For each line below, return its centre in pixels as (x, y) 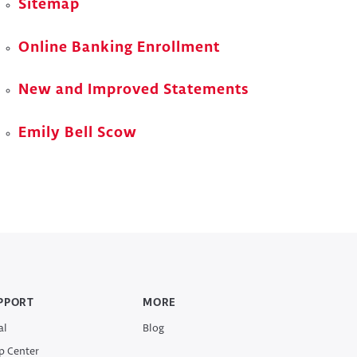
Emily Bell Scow (78, 133)
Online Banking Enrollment (120, 47)
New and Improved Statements (134, 90)
